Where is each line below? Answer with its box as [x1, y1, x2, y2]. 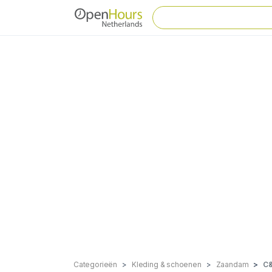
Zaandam [216, 260, 249, 269]
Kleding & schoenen [131, 260, 202, 269]
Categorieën [73, 260, 118, 269]
